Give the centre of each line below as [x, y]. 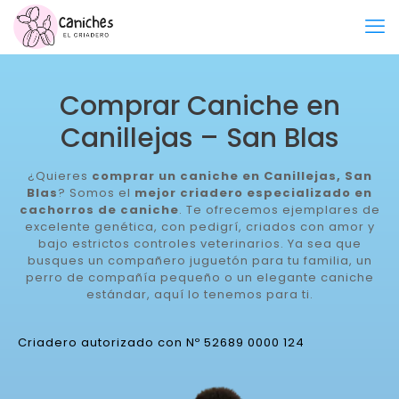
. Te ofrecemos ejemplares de [279, 210]
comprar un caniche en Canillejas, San [232, 176]
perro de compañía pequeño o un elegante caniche [199, 277]
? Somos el [94, 193]
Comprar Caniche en [199, 106]
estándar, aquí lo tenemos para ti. [199, 294]
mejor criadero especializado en [252, 193]
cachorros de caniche [99, 210]
